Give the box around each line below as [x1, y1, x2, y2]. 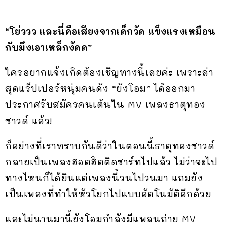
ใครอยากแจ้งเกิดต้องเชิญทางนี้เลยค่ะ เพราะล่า [5, 66, 213, 78]
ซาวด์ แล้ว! [5, 114, 52, 127]
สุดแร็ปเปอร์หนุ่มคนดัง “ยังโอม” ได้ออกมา [5, 82, 195, 94]
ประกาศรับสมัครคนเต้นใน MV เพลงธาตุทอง [5, 98, 206, 110]
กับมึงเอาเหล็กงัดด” [5, 41, 93, 53]
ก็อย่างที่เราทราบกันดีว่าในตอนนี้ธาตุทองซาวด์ [5, 139, 214, 152]
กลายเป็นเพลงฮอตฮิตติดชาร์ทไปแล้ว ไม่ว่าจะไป [5, 155, 217, 168]
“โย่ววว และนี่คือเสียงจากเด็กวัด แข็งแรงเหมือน [5, 25, 216, 37]
